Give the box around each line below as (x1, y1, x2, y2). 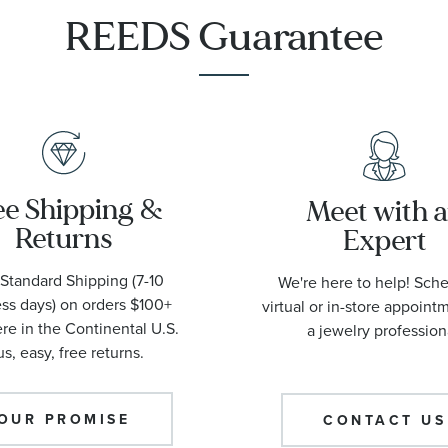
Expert (342, 221, 427, 259)
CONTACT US (323, 409, 446, 430)
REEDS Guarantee (65, 9, 383, 63)
